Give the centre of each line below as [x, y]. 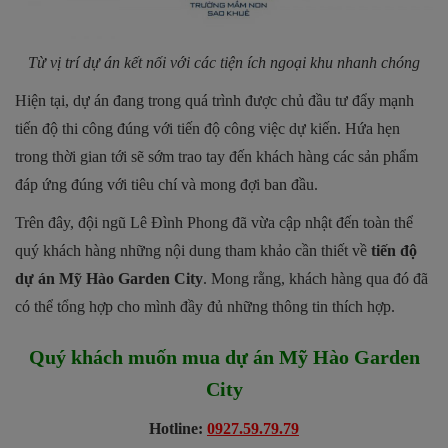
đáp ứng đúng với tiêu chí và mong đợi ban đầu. [166, 185]
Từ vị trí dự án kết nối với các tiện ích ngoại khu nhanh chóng [224, 63]
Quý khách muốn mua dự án [153, 357]
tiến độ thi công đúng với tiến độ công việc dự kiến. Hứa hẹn [207, 129]
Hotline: [178, 429]
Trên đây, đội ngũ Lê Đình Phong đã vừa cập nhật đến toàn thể [214, 223]
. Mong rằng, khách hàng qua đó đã [315, 279]
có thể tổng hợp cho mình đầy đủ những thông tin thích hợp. [205, 307]
